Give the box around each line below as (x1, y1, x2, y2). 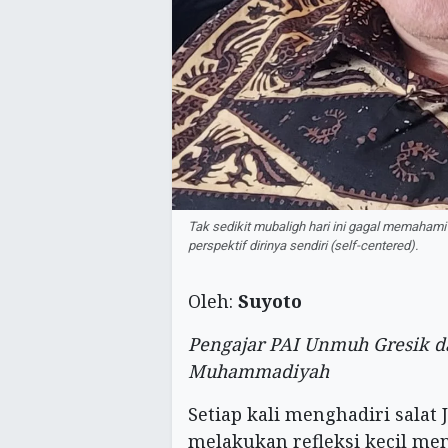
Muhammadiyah (188, 358, 329, 383)
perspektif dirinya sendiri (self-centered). (188, 235, 418, 256)
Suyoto (238, 288, 302, 313)
